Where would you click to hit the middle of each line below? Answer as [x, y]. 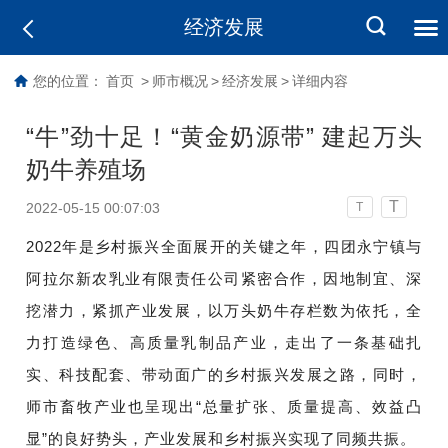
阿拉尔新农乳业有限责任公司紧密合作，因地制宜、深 [224, 278]
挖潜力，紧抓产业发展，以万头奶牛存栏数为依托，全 [224, 310]
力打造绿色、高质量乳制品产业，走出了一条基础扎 [224, 342]
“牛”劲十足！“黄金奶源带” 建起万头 [224, 136]
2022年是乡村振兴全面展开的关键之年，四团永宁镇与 [224, 246]
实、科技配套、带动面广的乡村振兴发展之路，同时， [224, 374]
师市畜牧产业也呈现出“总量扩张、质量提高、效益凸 [224, 406]
